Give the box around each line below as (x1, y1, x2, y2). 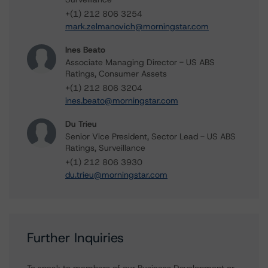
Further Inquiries (27, 229, 124, 246)
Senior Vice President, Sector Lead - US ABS (65, 131, 236, 142)
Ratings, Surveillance (65, 142, 145, 153)
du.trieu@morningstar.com (65, 169, 167, 180)
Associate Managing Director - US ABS (65, 57, 215, 68)
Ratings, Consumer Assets (65, 68, 167, 79)
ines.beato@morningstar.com (65, 95, 178, 106)
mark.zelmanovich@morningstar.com (65, 21, 209, 32)
